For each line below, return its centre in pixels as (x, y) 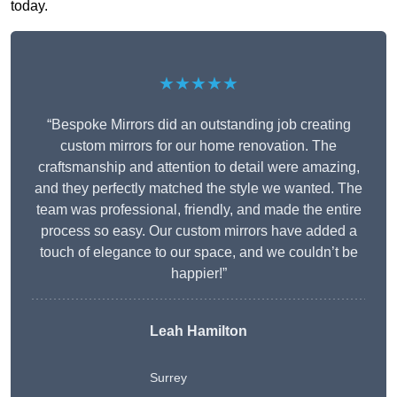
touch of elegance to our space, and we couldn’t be (198, 253)
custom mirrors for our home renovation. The (198, 146)
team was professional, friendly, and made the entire (198, 210)
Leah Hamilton (198, 331)
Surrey (168, 378)
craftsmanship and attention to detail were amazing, (198, 167)
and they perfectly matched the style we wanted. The (198, 189)
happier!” (198, 274)
